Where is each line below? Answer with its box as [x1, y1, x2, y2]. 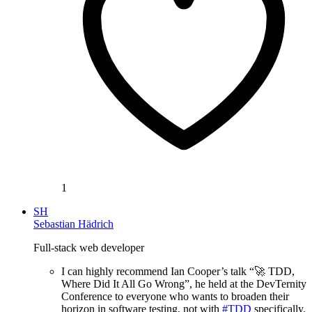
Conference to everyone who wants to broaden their [61, 290, 289, 302]
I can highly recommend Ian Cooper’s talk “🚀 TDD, [61, 265, 295, 277]
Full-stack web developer [33, 241, 144, 253]
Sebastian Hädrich [33, 217, 114, 230]
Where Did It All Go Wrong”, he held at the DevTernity [61, 277, 306, 290]
